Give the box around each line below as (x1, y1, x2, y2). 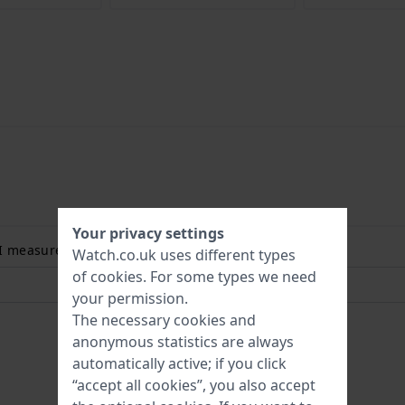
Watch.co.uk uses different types (72, 245, 296, 265)
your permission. (72, 288, 188, 308)
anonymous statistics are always (72, 332, 294, 352)
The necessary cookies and (72, 310, 256, 330)
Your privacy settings (72, 223, 224, 243)
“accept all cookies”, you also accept (72, 375, 316, 395)
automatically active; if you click (72, 353, 287, 373)
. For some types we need (143, 267, 316, 287)
